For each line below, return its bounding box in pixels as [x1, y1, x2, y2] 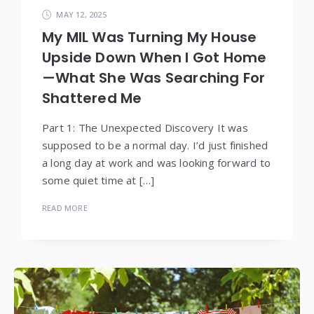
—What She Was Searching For [42, 67, 266, 88]
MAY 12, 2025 [56, 8, 107, 20]
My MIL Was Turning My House [42, 27, 257, 47]
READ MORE [42, 202, 88, 213]
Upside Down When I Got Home [42, 47, 267, 67]
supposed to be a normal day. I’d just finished [42, 137, 268, 152]
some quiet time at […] [42, 172, 155, 187]
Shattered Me [42, 88, 142, 108]
